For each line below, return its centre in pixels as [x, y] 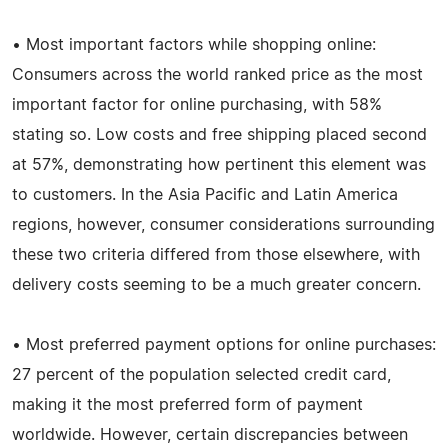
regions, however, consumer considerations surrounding [223, 224]
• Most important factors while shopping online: [194, 44]
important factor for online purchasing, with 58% [197, 104]
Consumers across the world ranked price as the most [217, 74]
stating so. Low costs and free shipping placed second [219, 134]
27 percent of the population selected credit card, [201, 374]
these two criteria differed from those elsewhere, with [216, 254]
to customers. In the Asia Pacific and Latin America [205, 194]
